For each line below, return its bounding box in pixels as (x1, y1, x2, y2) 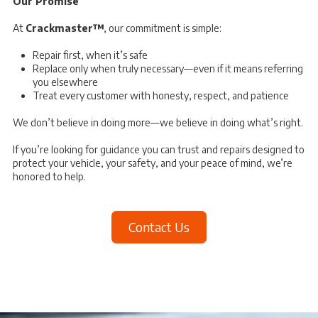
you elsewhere (33, 75, 98, 88)
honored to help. (13, 170, 86, 182)
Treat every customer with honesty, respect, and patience (33, 89, 289, 102)
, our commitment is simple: (104, 21, 221, 34)
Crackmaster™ (26, 21, 104, 34)
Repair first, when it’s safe (33, 48, 148, 61)
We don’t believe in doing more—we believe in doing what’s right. (13, 116, 303, 128)
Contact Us (128, 218, 190, 235)
